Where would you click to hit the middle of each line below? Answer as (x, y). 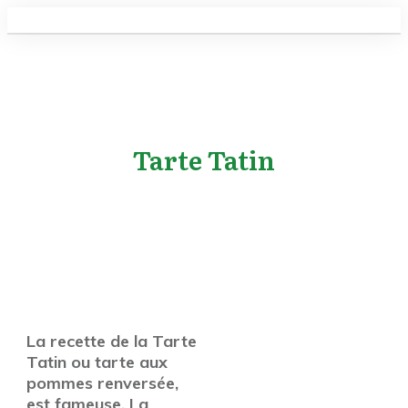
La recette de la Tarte (112, 341)
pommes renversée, (102, 383)
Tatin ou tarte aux (97, 362)
